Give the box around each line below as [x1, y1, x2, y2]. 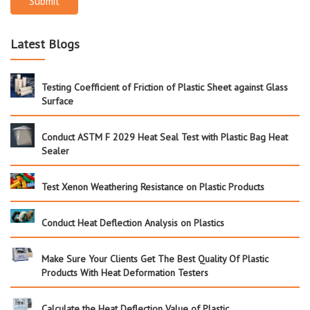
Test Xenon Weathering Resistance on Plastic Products [42, 180, 264, 193]
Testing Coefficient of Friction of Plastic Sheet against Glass [42, 80, 288, 93]
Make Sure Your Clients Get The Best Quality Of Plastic [42, 252, 268, 265]
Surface [42, 94, 73, 107]
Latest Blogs [10, 35, 80, 52]
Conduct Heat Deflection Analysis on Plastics [42, 216, 224, 229]
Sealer [42, 144, 69, 157]
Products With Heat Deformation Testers [42, 266, 208, 279]
